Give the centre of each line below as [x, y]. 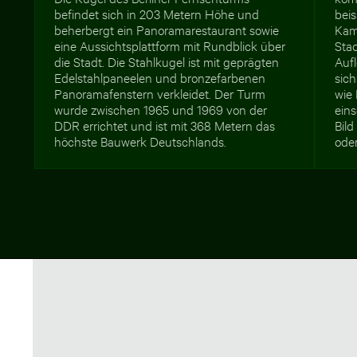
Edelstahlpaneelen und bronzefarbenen [160, 76]
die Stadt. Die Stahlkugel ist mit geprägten [167, 61]
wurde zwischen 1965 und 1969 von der [161, 108]
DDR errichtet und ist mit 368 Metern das [165, 124]
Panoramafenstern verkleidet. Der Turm [160, 92]
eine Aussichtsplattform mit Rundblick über [170, 45]
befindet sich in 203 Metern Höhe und [157, 13]
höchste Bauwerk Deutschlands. [141, 140]
